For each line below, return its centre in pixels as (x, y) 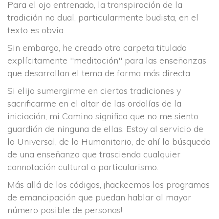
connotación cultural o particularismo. (83, 167)
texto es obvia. (36, 30)
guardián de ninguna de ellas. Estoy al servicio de (105, 129)
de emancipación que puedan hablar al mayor (99, 197)
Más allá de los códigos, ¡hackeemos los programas (109, 185)
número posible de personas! (65, 210)
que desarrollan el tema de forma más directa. (99, 73)
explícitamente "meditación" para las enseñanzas (107, 60)
